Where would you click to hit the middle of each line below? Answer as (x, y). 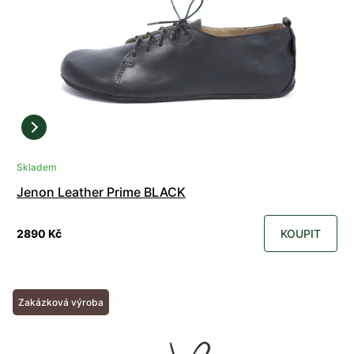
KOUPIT (301, 234)
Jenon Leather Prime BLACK (101, 192)
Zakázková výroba (61, 303)
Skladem (37, 168)
